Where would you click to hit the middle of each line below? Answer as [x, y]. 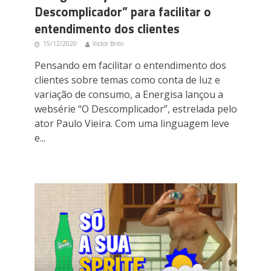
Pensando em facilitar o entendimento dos [130, 65]
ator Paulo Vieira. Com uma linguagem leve [132, 123]
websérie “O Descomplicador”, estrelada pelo [135, 109]
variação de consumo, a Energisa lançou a [129, 94]
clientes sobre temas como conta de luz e [127, 80]
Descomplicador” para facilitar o [122, 11]
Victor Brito [108, 43]
